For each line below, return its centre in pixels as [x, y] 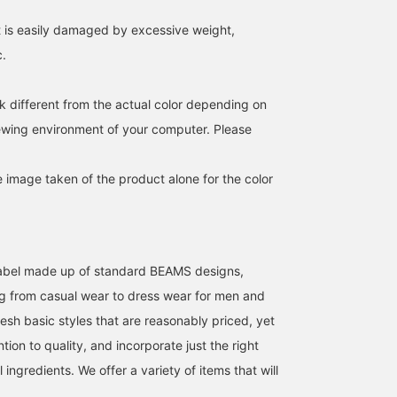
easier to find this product [207, 30]
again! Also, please [190, 46]
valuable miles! [181, 78]
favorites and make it [195, 14]
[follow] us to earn [189, 62]
